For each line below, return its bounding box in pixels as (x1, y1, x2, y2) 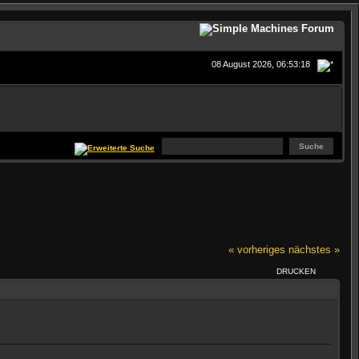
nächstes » (288, 243, 340, 256)
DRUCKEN (276, 267, 317, 276)
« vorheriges (228, 243, 285, 256)
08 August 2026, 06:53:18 (212, 58, 313, 69)
